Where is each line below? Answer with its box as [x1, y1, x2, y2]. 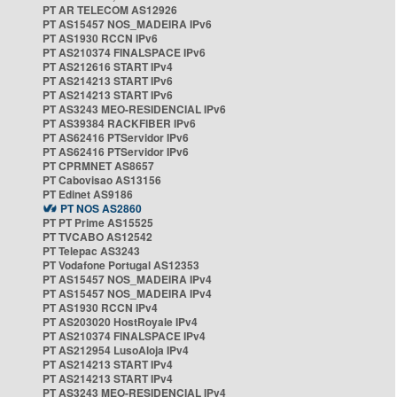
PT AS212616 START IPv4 [43, 58, 173, 74]
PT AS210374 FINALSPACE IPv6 [43, 44, 206, 60]
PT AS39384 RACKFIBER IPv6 [43, 115, 196, 131]
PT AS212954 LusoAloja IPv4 [43, 342, 189, 358]
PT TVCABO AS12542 [43, 229, 152, 245]
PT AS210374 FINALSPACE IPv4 [43, 328, 206, 344]
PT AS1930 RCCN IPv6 [43, 30, 158, 46]
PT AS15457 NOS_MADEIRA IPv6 [43, 16, 212, 32]
